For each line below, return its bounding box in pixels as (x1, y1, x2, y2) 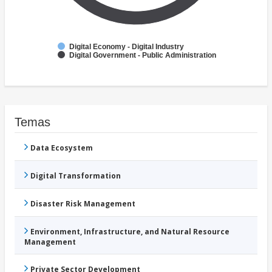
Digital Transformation (30, 171, 121, 182)
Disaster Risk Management (30, 199, 135, 209)
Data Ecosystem (30, 143, 93, 154)
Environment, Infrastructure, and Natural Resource (30, 226, 229, 237)
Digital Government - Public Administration (69, 51, 216, 60)
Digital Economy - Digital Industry (69, 42, 184, 52)
